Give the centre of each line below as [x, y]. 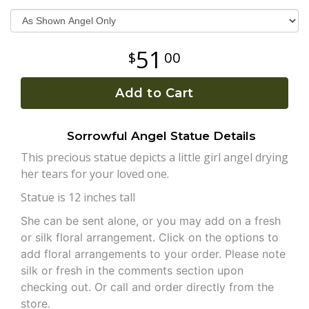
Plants [25, 30]
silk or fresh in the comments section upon [132, 271]
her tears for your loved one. [96, 174]
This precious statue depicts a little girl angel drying [154, 158]
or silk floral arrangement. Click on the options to [150, 238]
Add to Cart [154, 93]
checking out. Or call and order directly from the [147, 287]
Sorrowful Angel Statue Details [161, 136]
